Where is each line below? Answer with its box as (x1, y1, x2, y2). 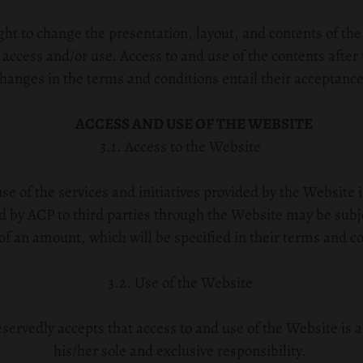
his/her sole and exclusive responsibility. (53, 340, 306, 361)
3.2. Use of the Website (107, 272, 253, 293)
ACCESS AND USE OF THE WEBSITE (75, 113, 313, 135)
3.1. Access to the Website (99, 136, 261, 157)
